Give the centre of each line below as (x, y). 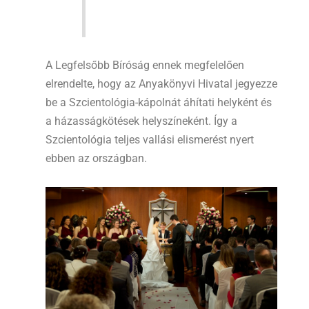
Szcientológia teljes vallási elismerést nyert (150, 139)
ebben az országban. (96, 158)
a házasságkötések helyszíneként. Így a (141, 121)
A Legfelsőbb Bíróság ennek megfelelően (145, 65)
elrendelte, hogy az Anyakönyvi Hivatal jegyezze (161, 83)
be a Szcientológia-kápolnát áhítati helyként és (159, 102)
